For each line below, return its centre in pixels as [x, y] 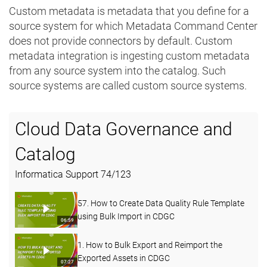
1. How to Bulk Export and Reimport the [150, 245]
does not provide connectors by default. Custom [121, 41]
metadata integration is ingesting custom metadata [129, 56]
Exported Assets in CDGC [124, 258]
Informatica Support [58, 175]
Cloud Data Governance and [124, 129]
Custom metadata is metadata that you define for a [129, 11]
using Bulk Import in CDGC [126, 217]
